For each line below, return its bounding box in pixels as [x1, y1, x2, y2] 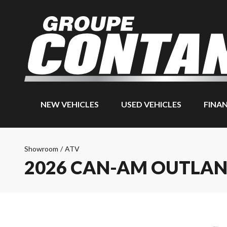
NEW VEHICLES [41, 99, 99, 109]
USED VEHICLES [121, 99, 181, 109]
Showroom [24, 144, 58, 153]
